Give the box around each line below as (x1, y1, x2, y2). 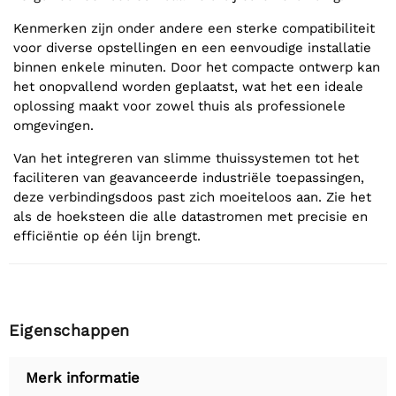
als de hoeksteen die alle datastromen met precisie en (13, 208, 368, 225)
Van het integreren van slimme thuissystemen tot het (13, 149, 359, 166)
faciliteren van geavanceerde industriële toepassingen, (13, 169, 364, 186)
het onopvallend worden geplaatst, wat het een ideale (13, 78, 363, 95)
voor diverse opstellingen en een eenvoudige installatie (13, 39, 371, 56)
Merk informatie (26, 369, 140, 386)
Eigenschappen (9, 320, 130, 339)
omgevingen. (13, 117, 94, 133)
